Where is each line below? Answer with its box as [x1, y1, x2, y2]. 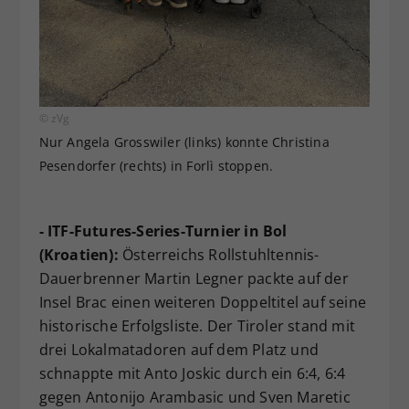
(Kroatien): [38, 245, 119, 266]
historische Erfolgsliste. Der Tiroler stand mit [38, 316, 355, 337]
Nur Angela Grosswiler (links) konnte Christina [38, 133, 330, 152]
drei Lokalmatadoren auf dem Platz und [38, 340, 319, 361]
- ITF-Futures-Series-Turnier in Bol [38, 221, 288, 242]
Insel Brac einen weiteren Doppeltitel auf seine [38, 292, 366, 313]
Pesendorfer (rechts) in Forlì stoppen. [38, 157, 274, 175]
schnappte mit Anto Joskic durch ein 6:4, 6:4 [38, 363, 346, 384]
